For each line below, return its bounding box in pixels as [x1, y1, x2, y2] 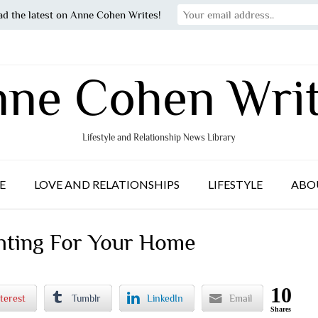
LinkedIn [146, 292, 183, 304]
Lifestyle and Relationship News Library [82, 132, 236, 143]
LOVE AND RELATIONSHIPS [34, 177, 180, 191]
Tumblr [71, 292, 101, 304]
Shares [270, 305, 292, 313]
